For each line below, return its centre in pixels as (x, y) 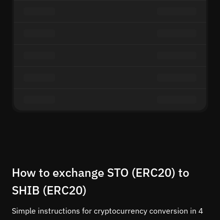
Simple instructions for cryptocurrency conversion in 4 (108, 211)
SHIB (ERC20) (49, 190)
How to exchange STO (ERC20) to (100, 172)
